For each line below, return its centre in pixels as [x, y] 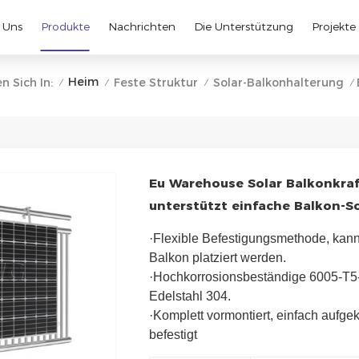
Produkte [65, 27]
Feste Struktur [155, 82]
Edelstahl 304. [191, 296]
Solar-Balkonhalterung [278, 82]
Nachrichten [141, 27]
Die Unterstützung [243, 27]
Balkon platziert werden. [219, 257]
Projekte [333, 27]
